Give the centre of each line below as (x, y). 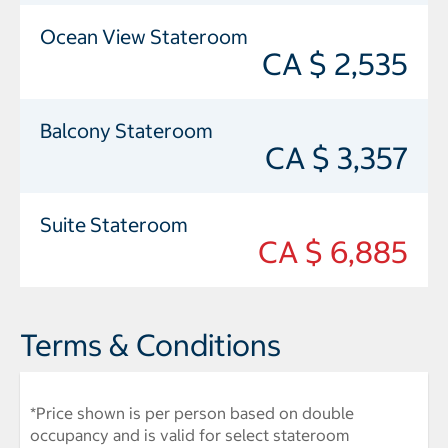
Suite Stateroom (114, 224)
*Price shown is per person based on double (192, 412)
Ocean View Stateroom (144, 36)
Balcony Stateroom (126, 130)
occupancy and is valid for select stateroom (189, 434)
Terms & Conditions (150, 344)
